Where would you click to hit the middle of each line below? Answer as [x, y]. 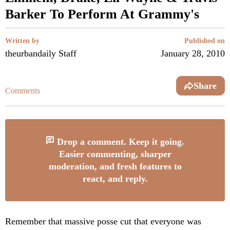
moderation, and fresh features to [115, 166]
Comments [23, 90]
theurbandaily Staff [41, 53]
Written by [22, 41]
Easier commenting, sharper [115, 154]
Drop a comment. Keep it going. [120, 142]
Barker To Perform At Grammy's [102, 14]
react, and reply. [115, 179]
